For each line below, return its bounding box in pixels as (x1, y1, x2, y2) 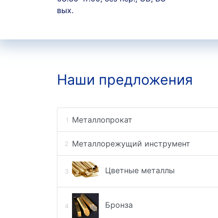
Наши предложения (57, 71, 193, 88)
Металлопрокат (72, 115, 132, 125)
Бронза (102, 200, 133, 210)
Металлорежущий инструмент (72, 139, 190, 148)
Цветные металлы (102, 165, 175, 176)
